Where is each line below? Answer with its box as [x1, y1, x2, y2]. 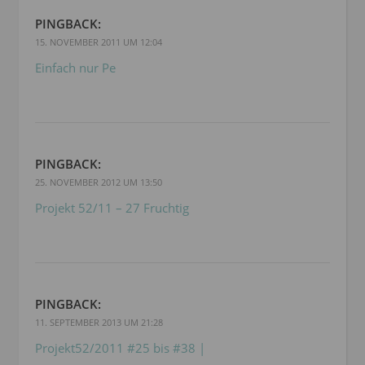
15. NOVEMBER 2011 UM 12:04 [35, 36, 162, 49]
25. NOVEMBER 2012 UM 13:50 [35, 176, 162, 189]
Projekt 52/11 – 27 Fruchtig [35, 200, 189, 217]
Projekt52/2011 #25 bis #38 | [35, 340, 205, 357]
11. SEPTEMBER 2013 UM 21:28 [35, 316, 163, 329]
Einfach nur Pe [35, 59, 116, 77]
